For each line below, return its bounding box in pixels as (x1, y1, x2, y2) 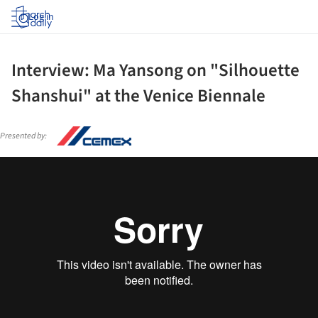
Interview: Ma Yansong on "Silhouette (11, 57, 300, 83)
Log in (28, 10, 54, 24)
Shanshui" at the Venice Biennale (11, 83, 265, 109)
